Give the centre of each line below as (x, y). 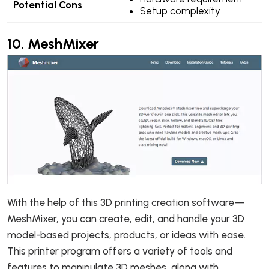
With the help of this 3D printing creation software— (126, 202)
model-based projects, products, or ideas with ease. (126, 234)
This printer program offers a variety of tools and (120, 251)
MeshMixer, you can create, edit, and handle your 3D (126, 218)
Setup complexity (180, 11)
